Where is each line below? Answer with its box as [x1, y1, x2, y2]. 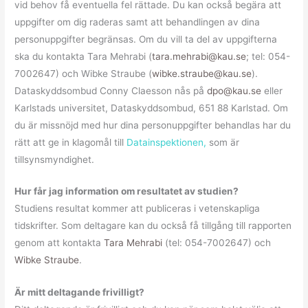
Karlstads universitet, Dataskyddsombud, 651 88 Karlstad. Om [14, 102, 289, 113]
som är [206, 136, 240, 148]
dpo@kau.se [207, 85, 262, 96]
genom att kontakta [14, 237, 104, 249]
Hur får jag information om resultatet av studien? [14, 186, 239, 197]
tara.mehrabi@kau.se [152, 50, 247, 62]
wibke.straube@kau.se [152, 67, 252, 79]
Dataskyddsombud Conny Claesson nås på [14, 85, 208, 96]
